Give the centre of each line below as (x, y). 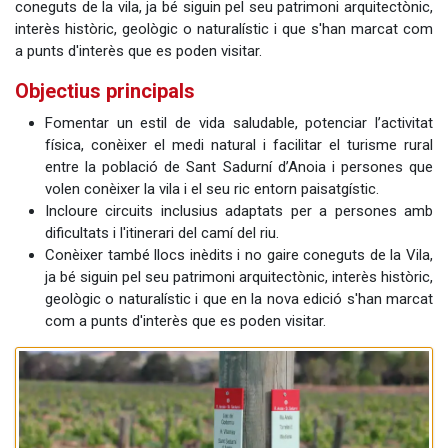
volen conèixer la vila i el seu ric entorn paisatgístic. (212, 189)
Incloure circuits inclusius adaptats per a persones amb (239, 211)
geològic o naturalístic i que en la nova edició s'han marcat (239, 299)
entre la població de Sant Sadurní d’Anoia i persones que (239, 167)
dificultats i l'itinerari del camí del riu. (162, 233)
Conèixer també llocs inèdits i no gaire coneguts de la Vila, (239, 255)
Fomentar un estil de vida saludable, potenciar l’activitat (239, 123)
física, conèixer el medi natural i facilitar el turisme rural (239, 145)
